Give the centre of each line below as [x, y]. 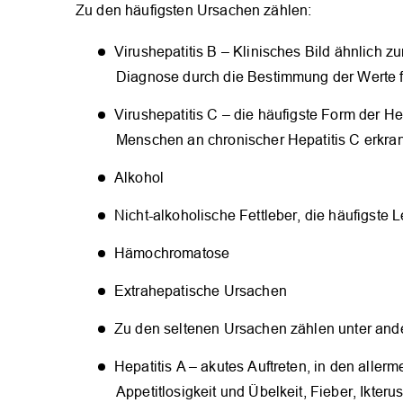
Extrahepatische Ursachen [201, 291]
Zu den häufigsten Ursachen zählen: [194, 10]
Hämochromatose [172, 253]
